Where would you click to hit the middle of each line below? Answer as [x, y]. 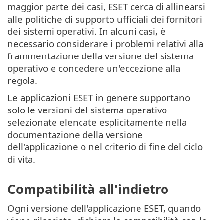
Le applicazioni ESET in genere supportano [99, 98]
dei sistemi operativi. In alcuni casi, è [86, 31]
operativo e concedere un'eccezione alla [94, 68]
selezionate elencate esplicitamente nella [97, 122]
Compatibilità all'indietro [88, 189]
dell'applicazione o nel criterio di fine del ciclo [105, 147]
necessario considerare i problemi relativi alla [105, 44]
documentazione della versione [75, 135]
